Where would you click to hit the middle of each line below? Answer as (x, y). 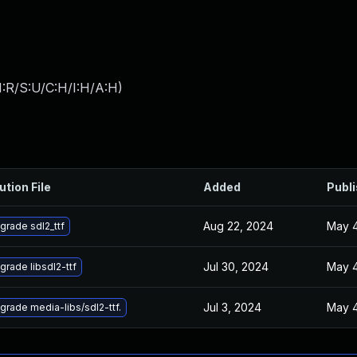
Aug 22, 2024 (238, 226)
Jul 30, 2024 (236, 267)
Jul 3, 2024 (232, 307)
